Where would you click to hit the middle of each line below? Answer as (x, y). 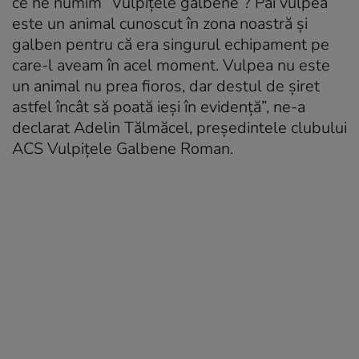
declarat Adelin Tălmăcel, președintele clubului (179, 127)
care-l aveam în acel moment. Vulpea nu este (171, 65)
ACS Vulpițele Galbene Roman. (123, 148)
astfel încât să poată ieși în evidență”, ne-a (159, 107)
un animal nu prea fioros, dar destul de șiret (166, 86)
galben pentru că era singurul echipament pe (171, 44)
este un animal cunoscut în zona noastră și (160, 23)
